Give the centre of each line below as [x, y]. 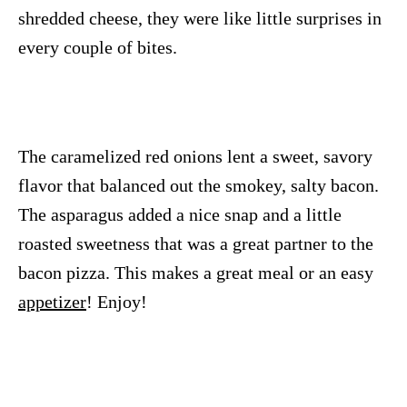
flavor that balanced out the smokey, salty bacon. [199, 186]
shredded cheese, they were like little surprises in [200, 19]
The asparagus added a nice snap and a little [180, 215]
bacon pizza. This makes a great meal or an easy [196, 273]
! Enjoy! [117, 302]
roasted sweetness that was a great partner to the [196, 244]
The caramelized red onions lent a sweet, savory [195, 157]
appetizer [52, 302]
